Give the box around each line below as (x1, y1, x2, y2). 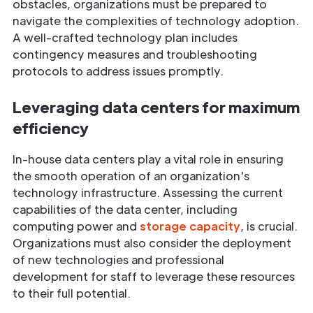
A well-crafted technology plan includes (13, 29, 238, 45)
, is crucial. (240, 218, 298, 233)
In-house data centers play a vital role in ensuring (13, 151, 284, 166)
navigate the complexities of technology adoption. (13, 13, 299, 28)
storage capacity (140, 218, 240, 233)
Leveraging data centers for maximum (13, 96, 300, 117)
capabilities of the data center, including (13, 201, 238, 217)
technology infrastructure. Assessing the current (13, 184, 283, 200)
